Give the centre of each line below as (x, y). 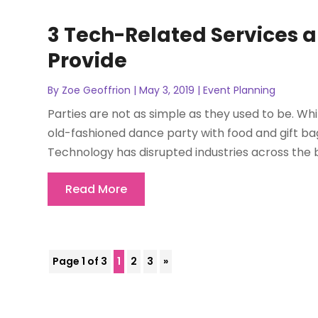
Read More (97, 189)
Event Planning (240, 90)
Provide (88, 60)
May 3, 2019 (167, 90)
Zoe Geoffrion (97, 90)
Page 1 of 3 (80, 261)
